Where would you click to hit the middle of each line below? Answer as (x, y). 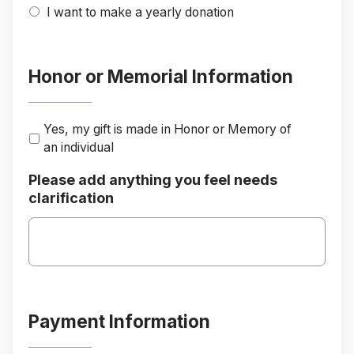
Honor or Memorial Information (161, 77)
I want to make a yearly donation (140, 13)
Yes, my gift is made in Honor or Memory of (168, 130)
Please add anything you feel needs (153, 180)
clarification (71, 198)
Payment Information (119, 322)
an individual (79, 148)
